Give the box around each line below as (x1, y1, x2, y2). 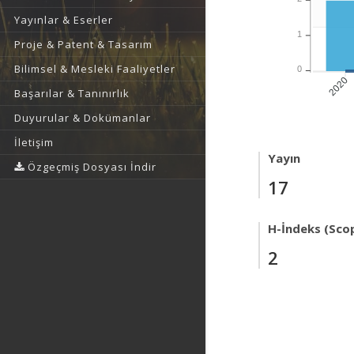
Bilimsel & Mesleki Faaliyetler (14, 62, 175, 76)
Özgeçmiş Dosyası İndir (24, 160, 156, 174)
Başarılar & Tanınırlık (14, 86, 130, 100)
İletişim (14, 135, 54, 149)
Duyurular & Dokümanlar (14, 111, 151, 125)
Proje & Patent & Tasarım (14, 37, 153, 51)
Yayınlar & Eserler (14, 13, 113, 27)
